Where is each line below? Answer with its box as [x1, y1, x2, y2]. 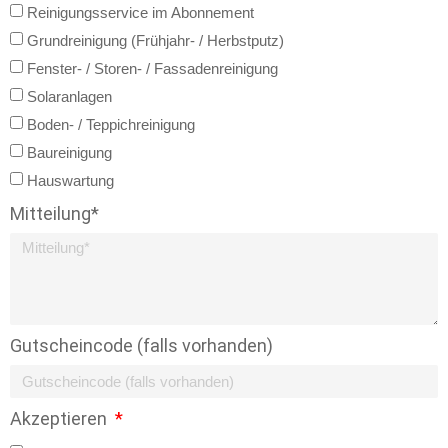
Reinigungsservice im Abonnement [27, 3, 254, 21]
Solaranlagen [27, 87, 112, 105]
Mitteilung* [10, 203, 99, 224]
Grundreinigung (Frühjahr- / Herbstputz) [27, 31, 284, 49]
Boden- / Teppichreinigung [27, 115, 195, 133]
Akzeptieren [10, 408, 111, 429]
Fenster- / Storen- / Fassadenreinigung [27, 59, 278, 77]
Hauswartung [27, 171, 114, 189]
